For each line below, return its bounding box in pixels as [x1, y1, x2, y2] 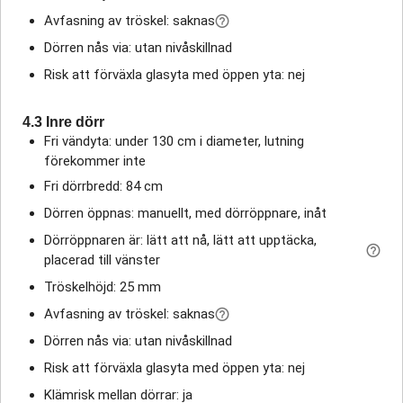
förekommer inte [44, 152, 146, 169]
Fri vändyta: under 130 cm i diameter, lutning [44, 132, 304, 149]
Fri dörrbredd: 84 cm [44, 177, 163, 194]
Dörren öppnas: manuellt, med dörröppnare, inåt [44, 204, 327, 221]
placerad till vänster [44, 251, 160, 268]
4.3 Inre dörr [22, 113, 104, 130]
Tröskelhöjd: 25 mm [44, 278, 161, 295]
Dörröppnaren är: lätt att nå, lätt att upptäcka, [44, 231, 317, 248]
